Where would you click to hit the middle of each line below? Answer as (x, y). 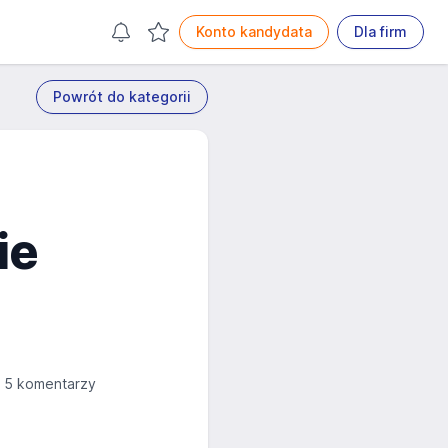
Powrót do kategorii (122, 96)
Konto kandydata (254, 31)
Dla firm (380, 31)
